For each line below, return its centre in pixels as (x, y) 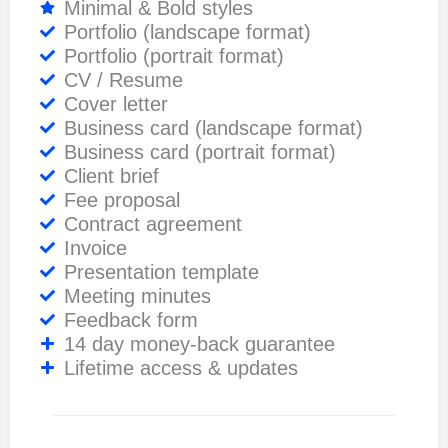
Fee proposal (121, 199)
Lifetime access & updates (180, 367)
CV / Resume (123, 79)
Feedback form (130, 319)
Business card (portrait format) (199, 151)
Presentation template (161, 271)
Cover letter (115, 103)
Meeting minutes (137, 295)
